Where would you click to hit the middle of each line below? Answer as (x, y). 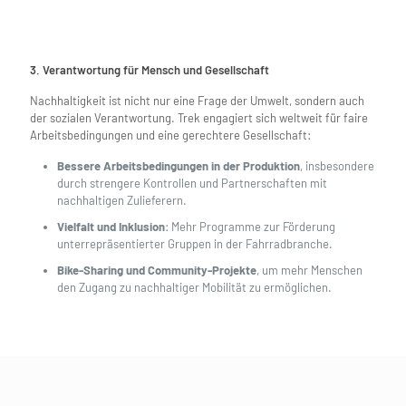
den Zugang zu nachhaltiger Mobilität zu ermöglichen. (194, 288)
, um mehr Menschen (309, 271)
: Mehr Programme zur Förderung (250, 227)
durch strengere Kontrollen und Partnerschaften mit (192, 184)
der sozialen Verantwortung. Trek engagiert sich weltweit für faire (199, 118)
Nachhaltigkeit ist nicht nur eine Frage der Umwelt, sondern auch (197, 101)
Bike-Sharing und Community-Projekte (157, 271)
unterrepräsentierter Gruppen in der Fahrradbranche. (195, 244)
